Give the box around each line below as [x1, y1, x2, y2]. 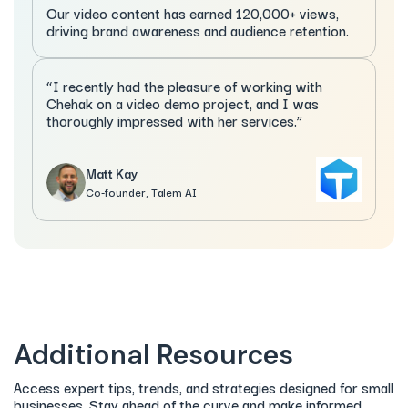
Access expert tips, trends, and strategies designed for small [14, 375, 393, 398]
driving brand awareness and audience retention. [46, 18, 349, 41]
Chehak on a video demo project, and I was [46, 91, 319, 114]
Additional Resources [14, 336, 293, 372]
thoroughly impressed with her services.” [46, 108, 302, 131]
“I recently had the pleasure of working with [46, 74, 322, 97]
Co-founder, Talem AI [86, 183, 197, 201]
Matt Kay [86, 163, 138, 184]
